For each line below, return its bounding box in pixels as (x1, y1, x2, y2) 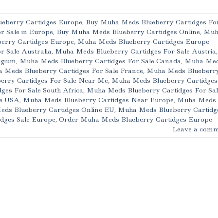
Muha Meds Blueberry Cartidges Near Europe (23, 95, 174, 104)
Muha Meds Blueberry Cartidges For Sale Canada (19, 56, 181, 65)
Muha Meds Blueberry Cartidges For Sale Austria (55, 46, 216, 55)
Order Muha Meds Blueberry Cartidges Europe (59, 114, 212, 124)
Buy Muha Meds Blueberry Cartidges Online (56, 27, 200, 36)
